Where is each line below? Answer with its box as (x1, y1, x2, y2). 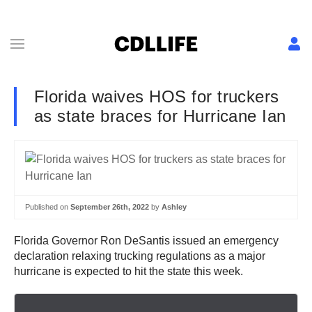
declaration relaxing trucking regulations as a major (14, 249, 265, 262)
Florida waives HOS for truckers (34, 87, 279, 106)
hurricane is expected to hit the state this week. (14, 265, 243, 277)
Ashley (162, 203, 187, 211)
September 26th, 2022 (70, 203, 149, 211)
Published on (25, 203, 70, 211)
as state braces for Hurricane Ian (34, 107, 286, 125)
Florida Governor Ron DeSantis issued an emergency (14, 234, 279, 247)
